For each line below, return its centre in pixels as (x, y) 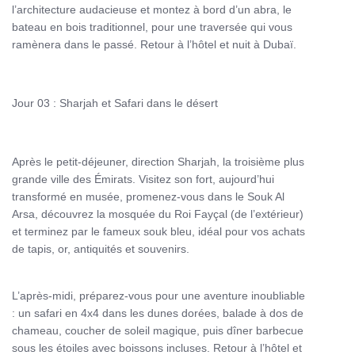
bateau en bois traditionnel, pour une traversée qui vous (152, 27)
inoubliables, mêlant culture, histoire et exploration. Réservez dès (175, 38)
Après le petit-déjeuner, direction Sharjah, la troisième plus (158, 162)
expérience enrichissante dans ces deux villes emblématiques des (177, 73)
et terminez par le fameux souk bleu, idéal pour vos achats (158, 231)
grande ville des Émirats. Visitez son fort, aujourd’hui (143, 179)
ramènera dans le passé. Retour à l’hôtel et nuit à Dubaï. (154, 44)
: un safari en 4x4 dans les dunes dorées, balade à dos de (158, 313)
